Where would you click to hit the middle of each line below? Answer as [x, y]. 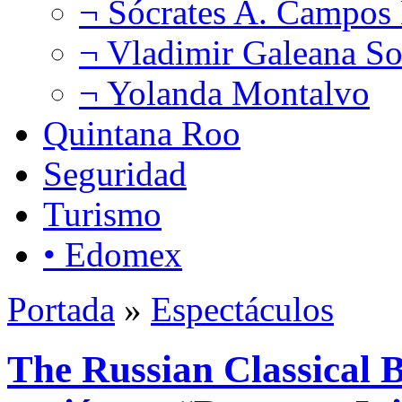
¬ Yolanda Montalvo [224, 92]
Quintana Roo [142, 133]
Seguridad [115, 173]
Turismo [102, 214]
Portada [61, 309]
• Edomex [113, 254]
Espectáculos [242, 309]
